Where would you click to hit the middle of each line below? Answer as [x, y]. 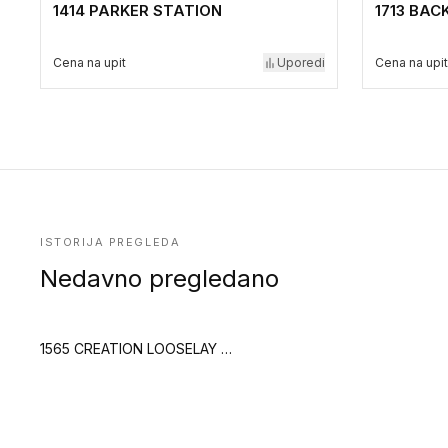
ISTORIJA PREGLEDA [110, 242]
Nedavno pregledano [159, 278]
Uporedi [301, 62]
